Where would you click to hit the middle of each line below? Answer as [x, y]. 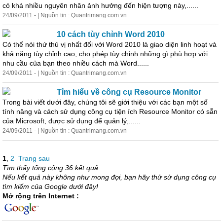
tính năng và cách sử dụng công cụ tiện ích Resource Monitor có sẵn [110, 111]
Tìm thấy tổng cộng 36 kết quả [50, 168]
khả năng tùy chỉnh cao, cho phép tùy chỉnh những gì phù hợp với [105, 54]
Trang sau [34, 158]
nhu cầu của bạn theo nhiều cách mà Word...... [76, 63]
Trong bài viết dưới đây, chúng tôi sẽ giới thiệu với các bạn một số [105, 102]
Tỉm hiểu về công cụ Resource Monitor [129, 92]
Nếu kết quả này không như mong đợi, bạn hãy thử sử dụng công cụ [109, 177]
